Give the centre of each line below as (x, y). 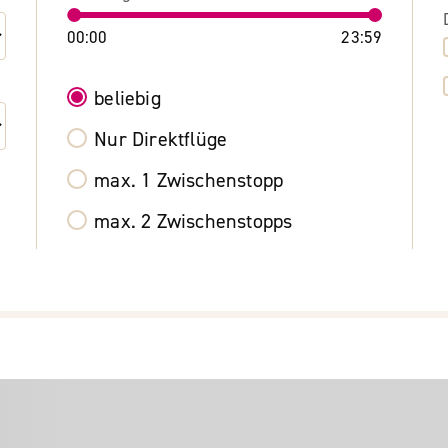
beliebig (127, 98)
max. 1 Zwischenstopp (189, 180)
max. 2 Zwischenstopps (193, 221)
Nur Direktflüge (161, 139)
